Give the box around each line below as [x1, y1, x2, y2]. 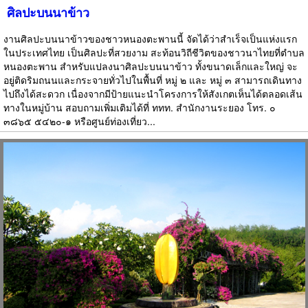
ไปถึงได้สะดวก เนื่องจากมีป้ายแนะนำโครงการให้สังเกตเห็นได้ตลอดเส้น [3, 87, 302, 100]
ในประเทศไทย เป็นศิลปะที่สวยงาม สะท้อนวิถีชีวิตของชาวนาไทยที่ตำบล [3, 45, 305, 59]
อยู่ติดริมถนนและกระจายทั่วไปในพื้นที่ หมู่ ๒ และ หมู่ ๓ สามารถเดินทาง [3, 73, 302, 87]
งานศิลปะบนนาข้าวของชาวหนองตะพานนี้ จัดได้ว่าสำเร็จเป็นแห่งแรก [3, 32, 297, 45]
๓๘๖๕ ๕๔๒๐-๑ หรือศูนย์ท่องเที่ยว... [3, 114, 155, 128]
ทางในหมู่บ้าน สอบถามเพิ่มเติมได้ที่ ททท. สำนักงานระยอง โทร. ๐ [3, 100, 276, 114]
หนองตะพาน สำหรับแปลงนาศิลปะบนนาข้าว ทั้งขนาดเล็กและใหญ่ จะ [3, 59, 298, 73]
